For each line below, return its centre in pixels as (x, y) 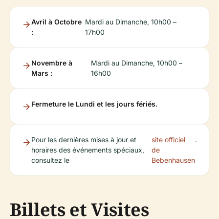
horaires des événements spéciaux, (88, 150)
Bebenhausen (173, 160)
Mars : (42, 73)
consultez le (50, 160)
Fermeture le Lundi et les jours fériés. (94, 104)
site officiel (168, 139)
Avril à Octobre (56, 22)
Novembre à (52, 63)
